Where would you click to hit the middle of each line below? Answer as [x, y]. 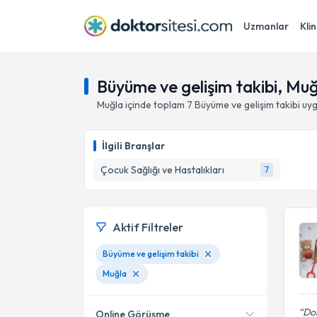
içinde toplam [155, 105]
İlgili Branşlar [133, 146]
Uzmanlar [266, 26]
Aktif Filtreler [148, 227]
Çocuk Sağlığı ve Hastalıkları [162, 170]
